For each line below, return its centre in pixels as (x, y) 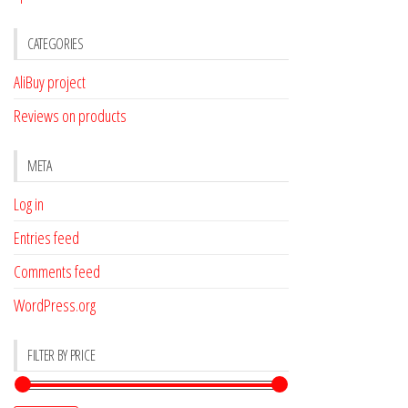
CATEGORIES (56, 43)
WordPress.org (55, 305)
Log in (29, 204)
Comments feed (57, 271)
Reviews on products (70, 115)
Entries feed (46, 237)
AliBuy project (50, 82)
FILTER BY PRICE (61, 355)
